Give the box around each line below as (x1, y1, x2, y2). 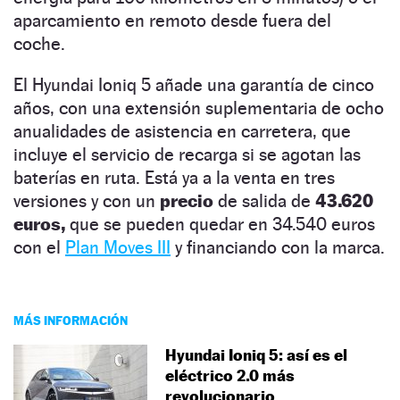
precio (160, 189, 213, 212)
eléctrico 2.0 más (165, 365, 295, 385)
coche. (13, 32, 65, 54)
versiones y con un (13, 189, 160, 212)
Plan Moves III (65, 236, 171, 258)
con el (13, 236, 65, 258)
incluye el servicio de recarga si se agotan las (13, 143, 361, 165)
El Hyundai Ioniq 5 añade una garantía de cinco (13, 73, 374, 96)
